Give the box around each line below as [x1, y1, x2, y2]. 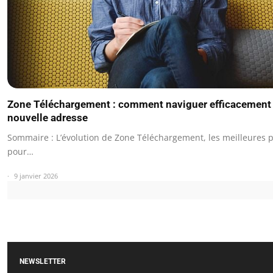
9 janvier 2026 [14, 171, 58, 180]
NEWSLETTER [19, 257, 66, 266]
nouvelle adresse [7, 111, 88, 124]
